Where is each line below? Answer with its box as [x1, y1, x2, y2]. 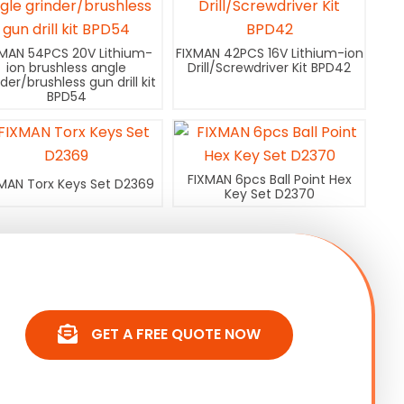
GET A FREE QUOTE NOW [91, 324, 262, 345]
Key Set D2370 [224, 185, 315, 204]
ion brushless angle [6, 59, 127, 78]
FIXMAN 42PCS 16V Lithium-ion [175, 44, 363, 63]
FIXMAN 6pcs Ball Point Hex [187, 170, 352, 189]
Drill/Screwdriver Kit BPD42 [188, 59, 352, 78]
